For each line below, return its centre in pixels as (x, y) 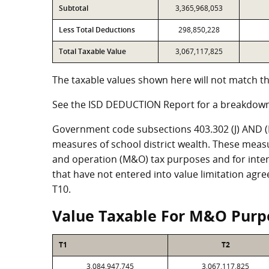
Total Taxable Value (92, 51)
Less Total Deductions (97, 30)
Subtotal (74, 8)
